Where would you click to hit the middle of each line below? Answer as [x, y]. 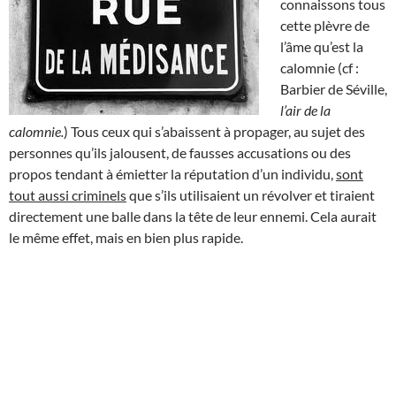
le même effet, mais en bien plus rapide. [126, 237]
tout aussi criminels [68, 194]
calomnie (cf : [320, 67]
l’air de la [305, 110]
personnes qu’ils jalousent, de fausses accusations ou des [180, 152]
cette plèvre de [325, 25]
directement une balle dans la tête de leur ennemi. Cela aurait [193, 216]
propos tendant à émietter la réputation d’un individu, [172, 173]
